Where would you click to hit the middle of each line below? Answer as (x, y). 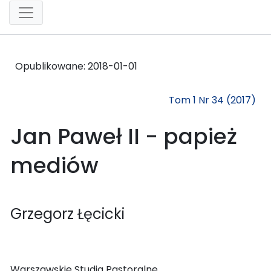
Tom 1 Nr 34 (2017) (212, 100)
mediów (54, 165)
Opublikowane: (51, 66)
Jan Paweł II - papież (124, 136)
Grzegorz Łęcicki (67, 214)
